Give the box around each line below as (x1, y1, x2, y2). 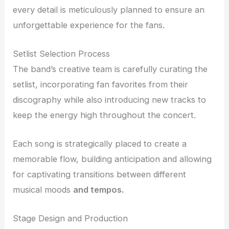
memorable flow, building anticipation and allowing (13, 154, 212, 165)
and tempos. (73, 185, 124, 195)
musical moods (13, 185, 74, 195)
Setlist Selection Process (13, 48, 110, 59)
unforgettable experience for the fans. (13, 19, 165, 30)
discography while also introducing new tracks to (13, 94, 207, 105)
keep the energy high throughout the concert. (13, 109, 196, 120)
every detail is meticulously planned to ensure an (13, 4, 205, 15)
